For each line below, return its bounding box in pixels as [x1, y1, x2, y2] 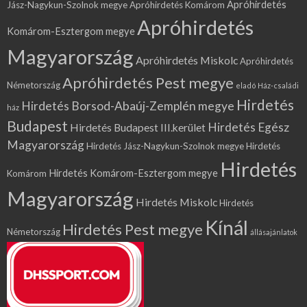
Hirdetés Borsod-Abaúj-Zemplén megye [21, 99, 234, 114]
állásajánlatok [250, 228, 297, 237]
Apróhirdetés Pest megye [62, 73, 234, 93]
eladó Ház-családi [236, 81, 299, 90]
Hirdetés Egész [208, 120, 289, 135]
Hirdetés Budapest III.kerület [70, 121, 206, 134]
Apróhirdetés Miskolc [136, 53, 238, 67]
